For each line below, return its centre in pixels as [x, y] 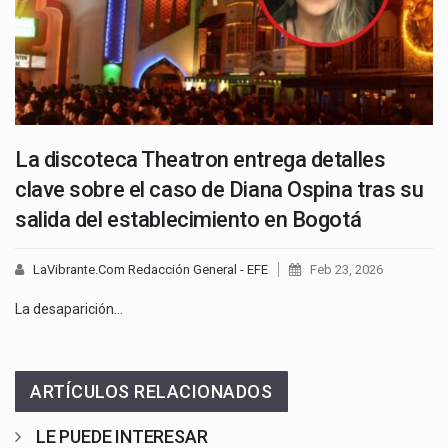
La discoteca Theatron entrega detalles [200, 159]
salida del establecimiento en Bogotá [188, 219]
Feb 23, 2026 [346, 269]
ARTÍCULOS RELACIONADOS [151, 391]
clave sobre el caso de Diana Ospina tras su [219, 189]
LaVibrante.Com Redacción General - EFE [150, 269]
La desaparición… [69, 308]
